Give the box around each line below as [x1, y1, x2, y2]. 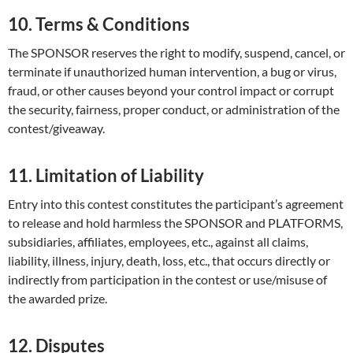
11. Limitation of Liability [8, 165, 204, 187]
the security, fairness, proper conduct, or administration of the [8, 102, 340, 117]
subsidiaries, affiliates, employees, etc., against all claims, [8, 234, 308, 250]
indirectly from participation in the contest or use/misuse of [8, 272, 327, 288]
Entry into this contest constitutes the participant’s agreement [8, 196, 344, 212]
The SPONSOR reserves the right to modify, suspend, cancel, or [8, 45, 345, 61]
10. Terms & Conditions [8, 13, 190, 35]
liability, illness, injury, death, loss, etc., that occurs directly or [8, 253, 330, 269]
